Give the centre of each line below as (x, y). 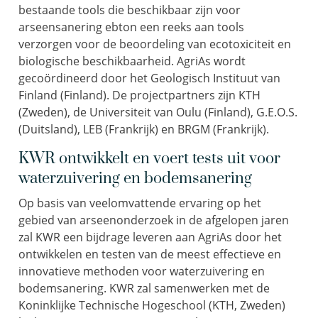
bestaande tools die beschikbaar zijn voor (130, 10)
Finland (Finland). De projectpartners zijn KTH (139, 95)
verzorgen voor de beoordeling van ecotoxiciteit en (155, 44)
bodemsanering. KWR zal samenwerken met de (144, 288)
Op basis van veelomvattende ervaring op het (140, 203)
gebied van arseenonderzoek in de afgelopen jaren (154, 220)
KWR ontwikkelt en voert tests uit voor (149, 159)
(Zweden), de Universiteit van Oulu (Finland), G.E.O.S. (158, 112)
